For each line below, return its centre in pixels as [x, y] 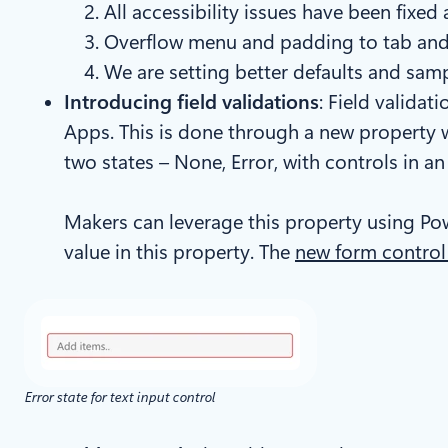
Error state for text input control [119, 397]
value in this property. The [179, 252]
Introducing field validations [191, 102]
